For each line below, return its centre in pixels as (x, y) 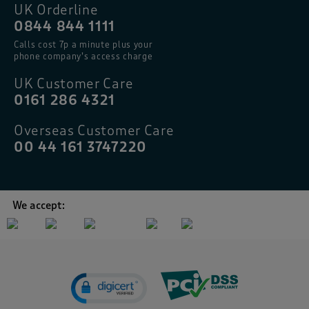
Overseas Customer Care (94, 130)
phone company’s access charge (83, 56)
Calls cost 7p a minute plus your (83, 44)
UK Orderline (56, 10)
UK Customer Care (74, 83)
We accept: (39, 205)
